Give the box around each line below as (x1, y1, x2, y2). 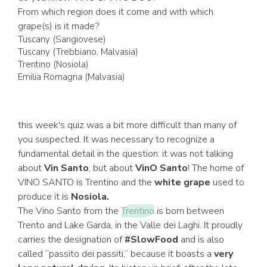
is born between (154, 204, 224, 218)
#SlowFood (125, 233, 178, 246)
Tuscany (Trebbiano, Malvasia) (18, 46, 138, 58)
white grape (154, 176, 210, 189)
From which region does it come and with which (18, 5, 213, 18)
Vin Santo (44, 162, 89, 175)
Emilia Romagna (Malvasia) (18, 71, 125, 83)
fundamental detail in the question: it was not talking (18, 147, 233, 160)
